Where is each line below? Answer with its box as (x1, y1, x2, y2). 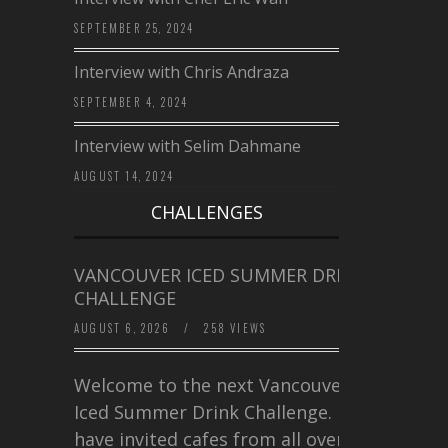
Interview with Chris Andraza (74, 61, 289, 84)
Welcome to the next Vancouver (74, 373, 349, 398)
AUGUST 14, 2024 (74, 168, 174, 185)
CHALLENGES (150, 200, 263, 225)
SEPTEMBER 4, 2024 (74, 94, 189, 111)
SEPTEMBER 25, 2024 (74, 20, 195, 37)
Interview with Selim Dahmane (74, 135, 301, 158)
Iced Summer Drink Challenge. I (74, 400, 342, 425)
